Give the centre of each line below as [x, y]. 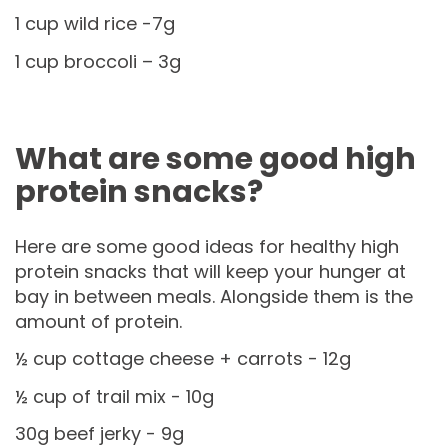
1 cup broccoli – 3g [98, 61]
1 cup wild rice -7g [95, 24]
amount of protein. [98, 321]
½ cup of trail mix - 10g [114, 396]
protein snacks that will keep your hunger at [210, 271]
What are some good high [215, 158]
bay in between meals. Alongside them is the [214, 296]
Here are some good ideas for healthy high [207, 246]
